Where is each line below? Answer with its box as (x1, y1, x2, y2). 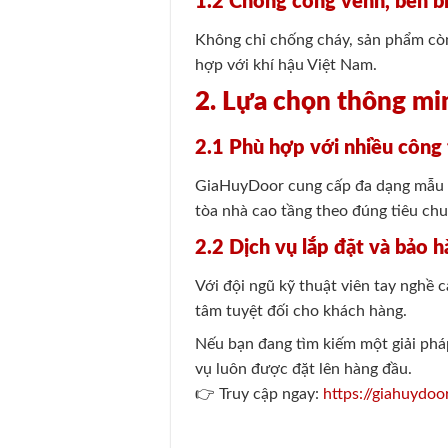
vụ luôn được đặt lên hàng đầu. (195, 360, 413, 377)
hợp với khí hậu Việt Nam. (195, 56, 378, 73)
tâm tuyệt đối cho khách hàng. (195, 302, 408, 319)
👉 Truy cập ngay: (195, 385, 320, 402)
